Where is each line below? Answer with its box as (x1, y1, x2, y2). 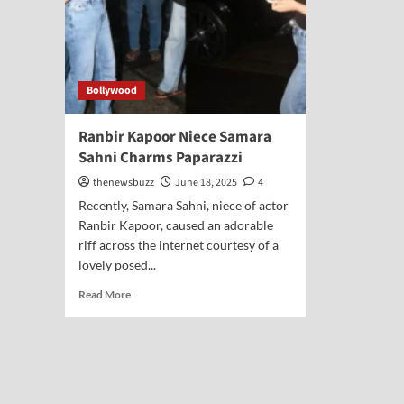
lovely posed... (78, 257, 156, 272)
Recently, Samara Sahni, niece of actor (78, 197, 289, 213)
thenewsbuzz (93, 175, 154, 190)
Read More (78, 288, 131, 301)
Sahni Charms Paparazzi (78, 147, 243, 169)
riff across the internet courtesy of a (78, 237, 279, 252)
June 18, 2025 (175, 175, 237, 190)
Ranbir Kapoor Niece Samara (78, 126, 271, 148)
